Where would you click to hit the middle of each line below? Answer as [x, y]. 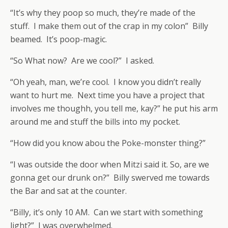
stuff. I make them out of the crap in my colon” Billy [109, 26]
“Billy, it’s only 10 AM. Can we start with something [107, 212]
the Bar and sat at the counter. [68, 191]
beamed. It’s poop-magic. [59, 39]
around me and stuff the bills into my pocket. [95, 122]
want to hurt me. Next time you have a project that [107, 95]
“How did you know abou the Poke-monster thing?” [108, 143]
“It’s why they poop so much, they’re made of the [103, 13]
